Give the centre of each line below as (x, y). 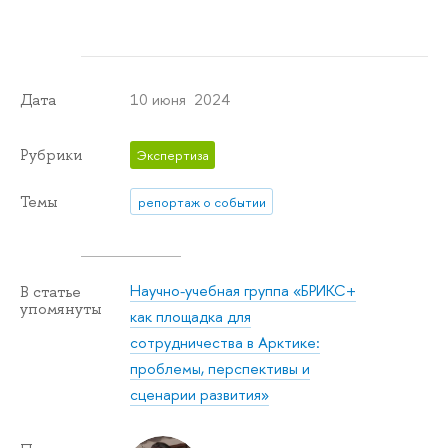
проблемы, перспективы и (220, 369)
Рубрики (51, 155)
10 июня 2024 (180, 100)
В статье (50, 291)
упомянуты (61, 308)
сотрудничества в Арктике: (225, 343)
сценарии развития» (200, 395)
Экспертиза (172, 155)
